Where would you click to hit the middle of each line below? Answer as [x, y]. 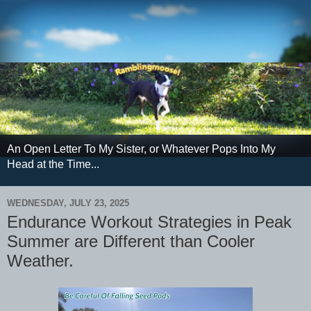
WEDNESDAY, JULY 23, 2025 [68, 203]
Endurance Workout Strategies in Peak [149, 222]
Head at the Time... [53, 165]
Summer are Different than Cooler [131, 242]
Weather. [40, 261]
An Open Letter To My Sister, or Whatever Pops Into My [141, 149]
